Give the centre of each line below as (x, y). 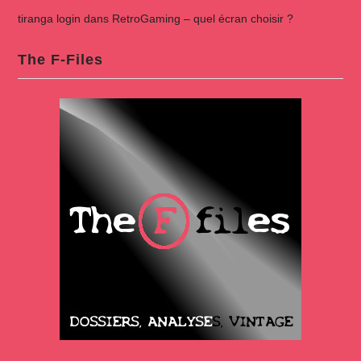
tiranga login (49, 18)
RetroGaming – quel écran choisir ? (202, 18)
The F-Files (60, 59)
